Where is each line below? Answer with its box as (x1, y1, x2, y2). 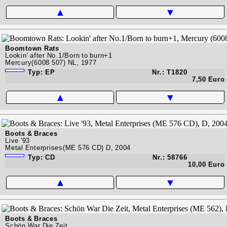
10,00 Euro (188, 160, 225, 168)
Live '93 (5, 136, 30, 144)
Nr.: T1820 (152, 68, 188, 76)
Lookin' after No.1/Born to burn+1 (5, 51, 112, 59)
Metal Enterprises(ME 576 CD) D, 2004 (5, 143, 131, 152)
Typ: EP (26, 68, 55, 76)
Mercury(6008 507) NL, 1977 (5, 58, 97, 66)
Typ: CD (26, 153, 55, 161)
